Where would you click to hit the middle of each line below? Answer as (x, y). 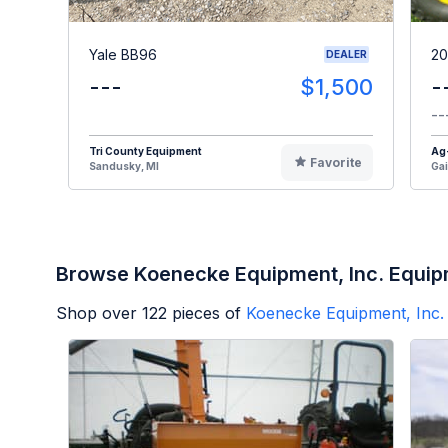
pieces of (204, 313)
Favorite (335, 163)
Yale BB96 (123, 54)
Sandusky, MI (124, 166)
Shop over (99, 313)
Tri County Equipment (145, 151)
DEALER (346, 54)
